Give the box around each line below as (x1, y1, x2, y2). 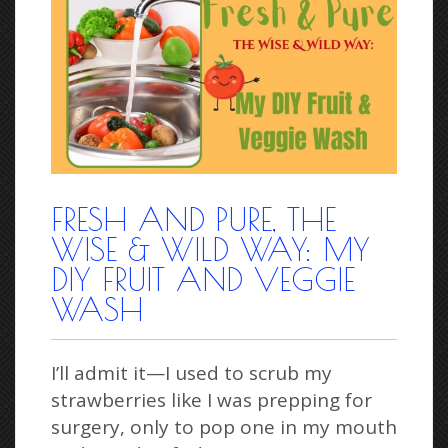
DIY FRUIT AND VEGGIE (51, 259, 355, 298)
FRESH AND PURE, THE (51, 199, 336, 238)
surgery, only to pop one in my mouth (51, 413, 397, 440)
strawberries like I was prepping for (51, 386, 372, 413)
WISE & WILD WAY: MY (51, 229, 370, 268)
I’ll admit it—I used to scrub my (51, 359, 332, 386)
